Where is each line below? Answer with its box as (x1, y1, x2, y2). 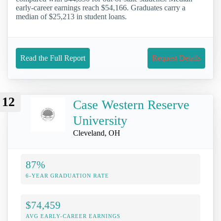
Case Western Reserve (73, 98, 189, 112)
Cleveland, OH (73, 129, 120, 138)
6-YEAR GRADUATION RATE (26, 172, 109, 179)
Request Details (152, 54, 201, 63)
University (73, 113, 127, 128)
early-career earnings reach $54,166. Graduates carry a (16, 3, 185, 12)
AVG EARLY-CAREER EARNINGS (26, 213, 120, 219)
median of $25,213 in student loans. (16, 12, 127, 21)
